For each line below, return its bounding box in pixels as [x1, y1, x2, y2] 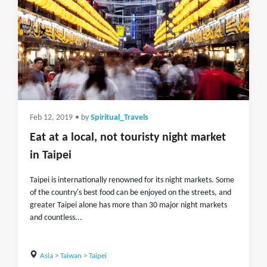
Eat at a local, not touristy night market [30, 132, 226, 144]
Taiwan [60, 252, 82, 260]
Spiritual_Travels [91, 114, 148, 122]
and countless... [30, 213, 82, 222]
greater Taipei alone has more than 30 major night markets [30, 201, 227, 210]
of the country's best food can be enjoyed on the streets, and [30, 188, 231, 197]
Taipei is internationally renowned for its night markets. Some [30, 176, 234, 185]
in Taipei [30, 150, 72, 162]
